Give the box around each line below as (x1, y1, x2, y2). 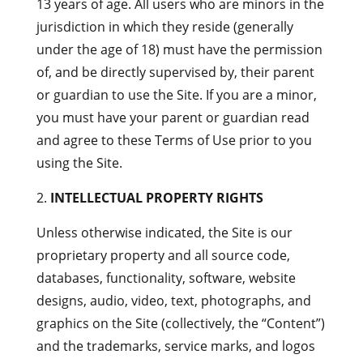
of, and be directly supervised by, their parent (36, 63, 314, 81)
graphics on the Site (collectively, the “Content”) (36, 314, 325, 332)
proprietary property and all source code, (36, 246, 290, 264)
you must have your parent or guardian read (36, 109, 310, 126)
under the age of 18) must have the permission (36, 41, 322, 58)
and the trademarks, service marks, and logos (36, 337, 315, 355)
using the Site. (36, 154, 122, 172)
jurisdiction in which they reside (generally (36, 18, 293, 36)
